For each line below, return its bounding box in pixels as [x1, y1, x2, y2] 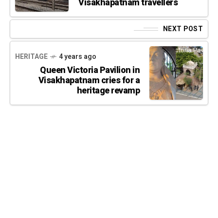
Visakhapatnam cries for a [38, 73, 140, 87]
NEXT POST [163, 24, 203, 35]
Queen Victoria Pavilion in [40, 63, 140, 77]
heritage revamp [76, 84, 140, 97]
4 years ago [59, 51, 96, 62]
